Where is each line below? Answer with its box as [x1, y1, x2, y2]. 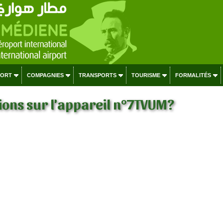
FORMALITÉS [175, 72, 211, 78]
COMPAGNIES [26, 72, 64, 78]
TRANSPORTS [78, 72, 116, 78]
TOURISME [131, 72, 160, 78]
